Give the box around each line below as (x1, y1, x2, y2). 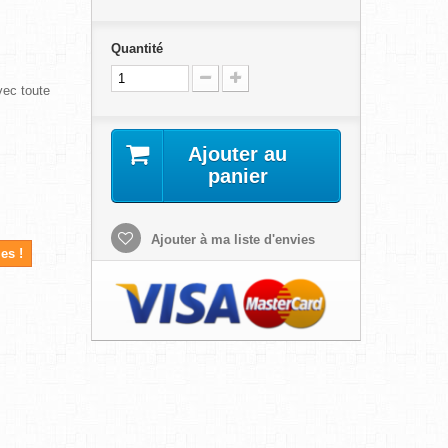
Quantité (110, 41, 163, 56)
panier (207, 165, 268, 187)
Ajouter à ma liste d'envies (146, 232, 315, 247)
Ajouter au (188, 143, 288, 165)
